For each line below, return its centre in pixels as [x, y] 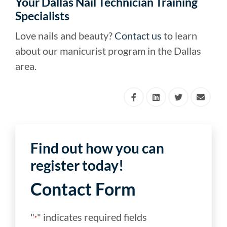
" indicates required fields [92, 217]
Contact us [138, 36]
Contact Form [83, 189]
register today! [77, 165]
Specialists [42, 16]
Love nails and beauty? [65, 36]
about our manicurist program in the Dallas [108, 51]
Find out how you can [97, 148]
